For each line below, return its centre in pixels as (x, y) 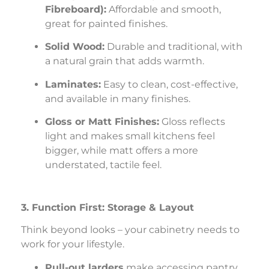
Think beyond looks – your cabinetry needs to (130, 230)
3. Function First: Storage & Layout (107, 208)
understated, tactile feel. (103, 165)
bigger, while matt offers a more (122, 151)
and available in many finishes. (118, 98)
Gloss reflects (192, 122)
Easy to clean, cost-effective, (169, 84)
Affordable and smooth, (164, 9)
